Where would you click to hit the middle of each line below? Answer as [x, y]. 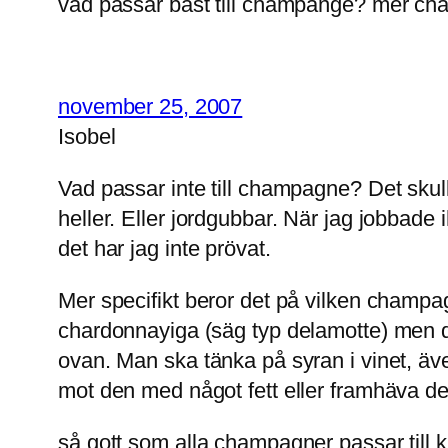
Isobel [87, 136]
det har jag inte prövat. [164, 248]
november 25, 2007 [150, 106]
